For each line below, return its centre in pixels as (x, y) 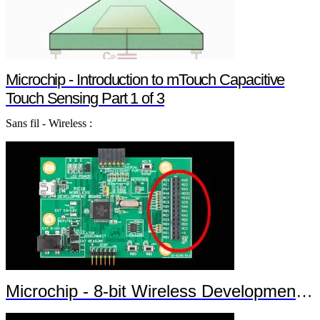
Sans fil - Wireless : (49, 123)
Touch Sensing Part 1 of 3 (85, 98)
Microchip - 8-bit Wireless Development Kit (151, 291)
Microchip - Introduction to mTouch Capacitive (145, 80)
